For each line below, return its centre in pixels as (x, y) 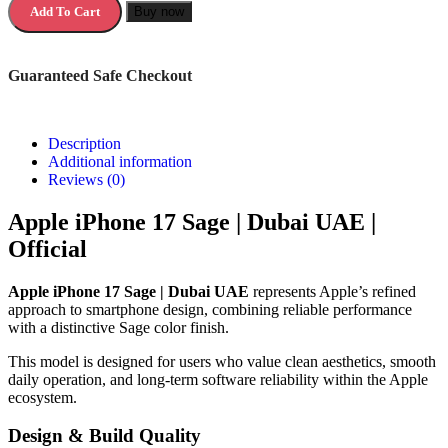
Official (47, 248)
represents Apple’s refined (332, 291)
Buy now (159, 11)
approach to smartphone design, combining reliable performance (210, 309)
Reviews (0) (86, 179)
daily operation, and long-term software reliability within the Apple (218, 379)
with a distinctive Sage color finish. (118, 327)
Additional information (120, 161)
